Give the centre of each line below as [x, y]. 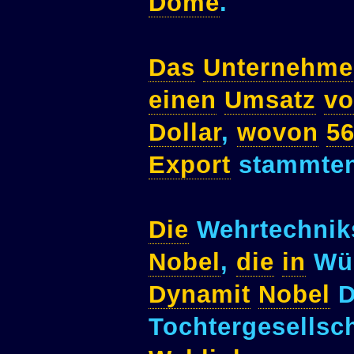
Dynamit [200, 295]
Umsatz [270, 100]
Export [190, 165]
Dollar [185, 133]
